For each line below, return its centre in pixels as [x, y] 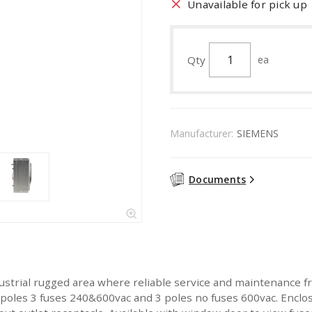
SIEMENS [258, 133]
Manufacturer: [202, 133]
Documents [218, 179]
